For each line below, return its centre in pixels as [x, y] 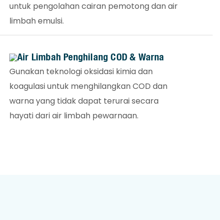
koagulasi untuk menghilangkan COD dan [89, 86]
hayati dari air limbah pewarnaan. [74, 115]
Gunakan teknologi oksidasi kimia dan [81, 71]
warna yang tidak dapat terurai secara [84, 101]
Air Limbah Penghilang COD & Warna [91, 56]
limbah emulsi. [37, 21]
